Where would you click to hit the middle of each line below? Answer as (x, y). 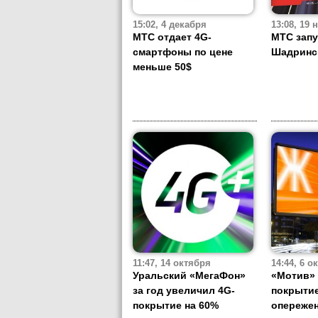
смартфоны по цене (183, 52)
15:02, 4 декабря (170, 25)
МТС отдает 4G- (172, 37)
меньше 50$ (162, 67)
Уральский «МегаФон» (189, 276)
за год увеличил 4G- (184, 291)
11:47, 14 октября (172, 264)
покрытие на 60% (176, 306)
